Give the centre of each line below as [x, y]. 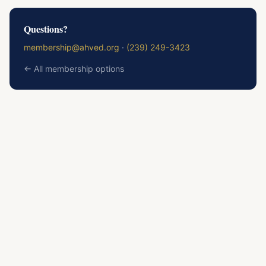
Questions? [46, 29]
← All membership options [74, 69]
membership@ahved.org [72, 47]
